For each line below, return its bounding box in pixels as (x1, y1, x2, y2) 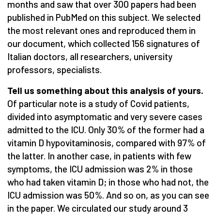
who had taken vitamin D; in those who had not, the (7, 176, 209, 187)
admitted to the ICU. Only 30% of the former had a (7, 124, 204, 135)
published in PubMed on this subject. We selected (7, 11, 201, 23)
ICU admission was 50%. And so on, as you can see (7, 189, 209, 201)
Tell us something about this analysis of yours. (7, 84, 203, 96)
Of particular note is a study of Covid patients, (7, 97, 189, 109)
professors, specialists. (7, 63, 102, 75)
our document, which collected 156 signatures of (7, 37, 200, 49)
